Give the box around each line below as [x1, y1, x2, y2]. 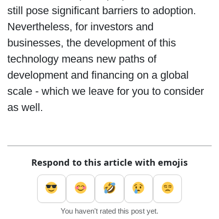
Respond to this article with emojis [31, 156, 188, 168]
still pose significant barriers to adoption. [7, 4, 196, 17]
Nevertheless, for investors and [7, 21, 153, 33]
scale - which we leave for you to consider [7, 85, 204, 98]
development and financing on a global [7, 69, 189, 82]
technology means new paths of [7, 53, 156, 66]
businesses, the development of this [7, 37, 176, 49]
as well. [7, 101, 43, 114]
